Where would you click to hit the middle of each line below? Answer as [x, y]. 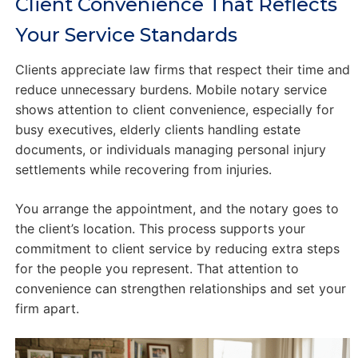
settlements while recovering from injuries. [143, 169]
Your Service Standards [126, 34]
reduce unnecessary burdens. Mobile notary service [171, 89]
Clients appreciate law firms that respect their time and [182, 69]
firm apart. [47, 308]
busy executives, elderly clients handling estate [157, 129]
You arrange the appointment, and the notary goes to [177, 208]
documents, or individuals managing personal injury [170, 149]
